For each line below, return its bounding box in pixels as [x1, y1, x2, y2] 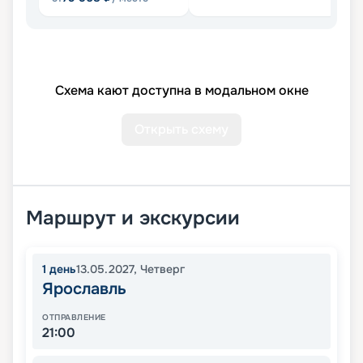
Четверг [140, 262, 185, 277]
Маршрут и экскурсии [26, 206, 240, 231]
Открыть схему [135, 121, 228, 139]
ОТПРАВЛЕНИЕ [42, 312, 106, 323]
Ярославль [42, 279, 126, 300]
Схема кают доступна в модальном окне [54, 82, 309, 100]
